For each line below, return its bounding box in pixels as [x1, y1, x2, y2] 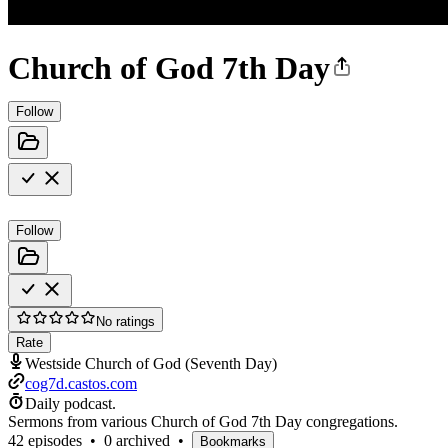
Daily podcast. [25, 394, 116, 412]
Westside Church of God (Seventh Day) [25, 354, 277, 372]
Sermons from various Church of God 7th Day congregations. [8, 412, 398, 430]
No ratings [96, 313, 155, 329]
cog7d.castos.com [25, 374, 137, 392]
